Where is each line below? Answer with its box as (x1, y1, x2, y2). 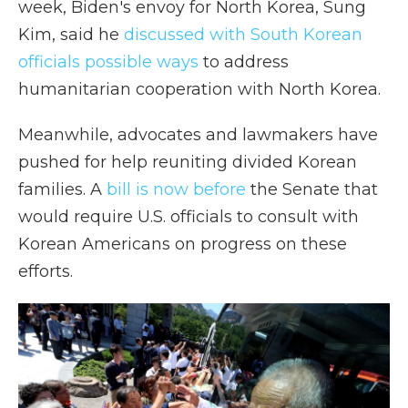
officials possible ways (18, 52, 199, 73)
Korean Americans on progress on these (18, 234, 347, 255)
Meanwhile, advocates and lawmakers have (18, 125, 378, 146)
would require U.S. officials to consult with (18, 207, 359, 228)
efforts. (18, 261, 73, 282)
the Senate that (246, 179, 378, 200)
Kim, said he (18, 25, 124, 46)
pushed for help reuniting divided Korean (18, 152, 357, 173)
